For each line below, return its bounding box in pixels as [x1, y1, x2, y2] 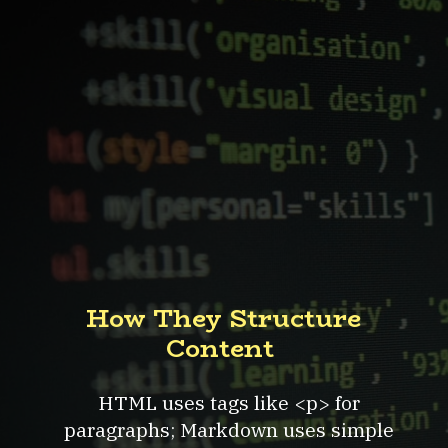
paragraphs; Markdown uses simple [63, 416, 394, 442]
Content [166, 328, 275, 368]
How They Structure [86, 298, 362, 338]
